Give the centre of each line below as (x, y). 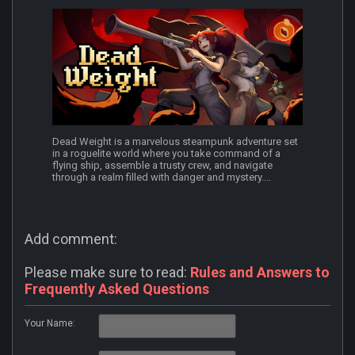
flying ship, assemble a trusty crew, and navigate (162, 166)
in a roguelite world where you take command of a (166, 154)
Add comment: (71, 239)
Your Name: (50, 324)
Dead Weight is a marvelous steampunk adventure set (175, 142)
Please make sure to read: (107, 273)
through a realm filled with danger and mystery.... (162, 177)
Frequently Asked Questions (117, 289)
